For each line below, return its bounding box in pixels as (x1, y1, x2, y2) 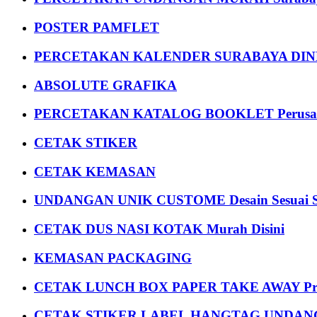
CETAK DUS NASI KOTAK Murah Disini (34, 221, 284, 237)
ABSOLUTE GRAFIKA (34, 77, 177, 93)
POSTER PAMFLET (34, 20, 159, 35)
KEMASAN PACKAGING (34, 250, 192, 265)
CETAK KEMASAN (34, 163, 156, 179)
